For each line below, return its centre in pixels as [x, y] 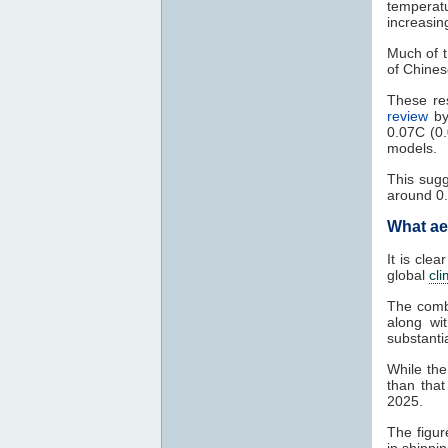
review [407, 115]
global [408, 274]
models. [412, 147]
